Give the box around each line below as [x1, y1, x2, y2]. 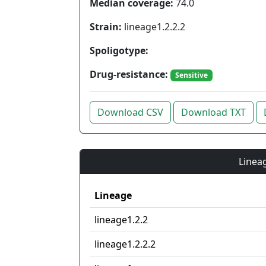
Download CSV [97, 106, 163, 119]
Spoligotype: [90, 44, 148, 57]
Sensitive [175, 70, 208, 80]
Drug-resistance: [90, 68, 168, 81]
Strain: [90, 20, 122, 33]
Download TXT [181, 106, 246, 119]
